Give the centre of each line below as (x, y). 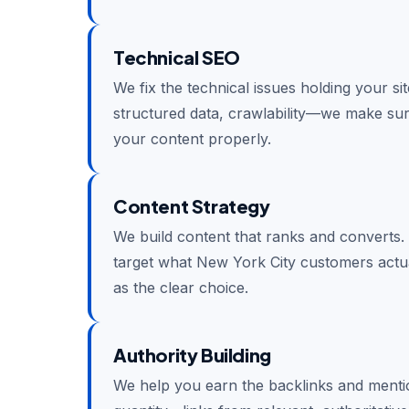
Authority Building (192, 355)
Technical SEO (177, 57)
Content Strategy (192, 206)
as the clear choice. (181, 288)
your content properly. (192, 139)
